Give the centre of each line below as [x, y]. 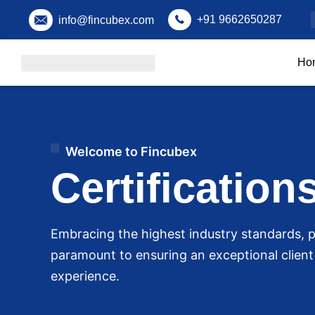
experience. [85, 276]
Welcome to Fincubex [131, 151]
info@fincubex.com [107, 20]
